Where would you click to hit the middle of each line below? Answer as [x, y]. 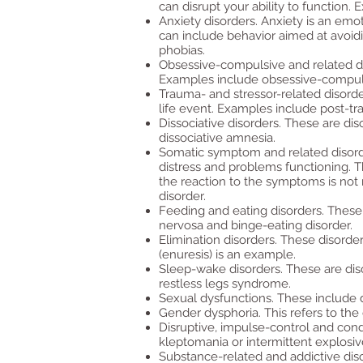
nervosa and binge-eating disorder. [256, 225]
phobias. [182, 50]
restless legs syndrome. [225, 284]
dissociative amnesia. [217, 138]
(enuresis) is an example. [227, 254]
